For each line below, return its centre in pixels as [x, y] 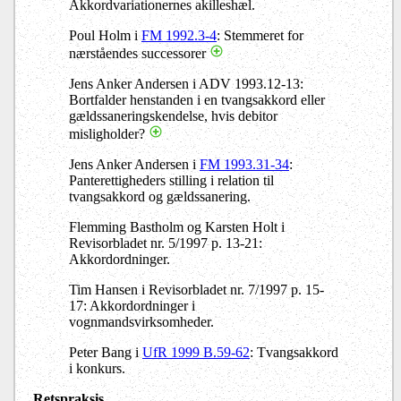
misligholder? [109, 133]
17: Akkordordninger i [132, 305]
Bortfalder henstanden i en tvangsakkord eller [197, 99]
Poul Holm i [105, 35]
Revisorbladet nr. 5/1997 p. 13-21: [166, 243]
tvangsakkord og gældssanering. [160, 196]
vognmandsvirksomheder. [141, 321]
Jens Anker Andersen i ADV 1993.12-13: [186, 83]
